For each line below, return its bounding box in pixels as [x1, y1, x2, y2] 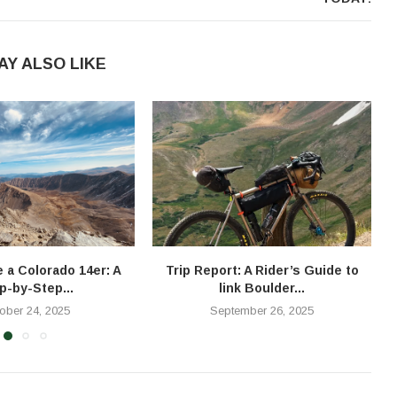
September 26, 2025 [210, 304, 315, 318]
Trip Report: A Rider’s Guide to [165, 263, 359, 278]
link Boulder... [219, 281, 306, 296]
